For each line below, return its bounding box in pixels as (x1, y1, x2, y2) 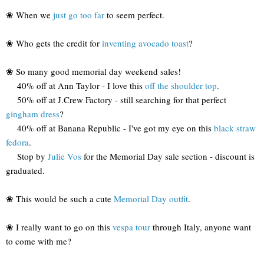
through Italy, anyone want (150, 221, 251, 233)
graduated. (6, 164, 45, 177)
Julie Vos (48, 150, 81, 163)
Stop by (6, 150, 48, 163)
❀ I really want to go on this (6, 221, 113, 233)
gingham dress (6, 108, 60, 120)
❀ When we (6, 9, 53, 21)
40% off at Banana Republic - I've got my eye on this (6, 122, 214, 134)
